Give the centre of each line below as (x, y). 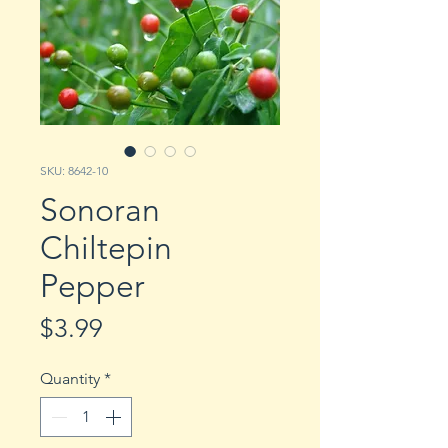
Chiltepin (106, 248)
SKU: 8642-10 (74, 171)
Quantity (70, 379)
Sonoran (100, 210)
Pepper (92, 286)
